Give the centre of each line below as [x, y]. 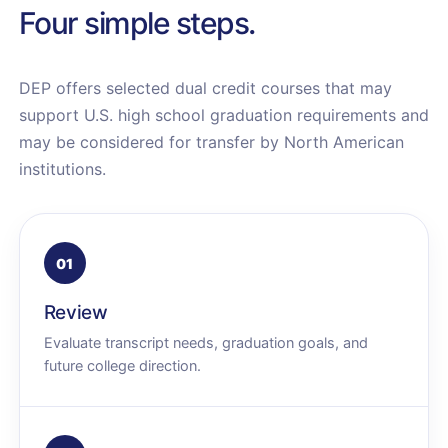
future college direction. [122, 366]
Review [75, 312]
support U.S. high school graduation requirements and [223, 115]
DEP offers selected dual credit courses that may [205, 88]
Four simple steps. [136, 23]
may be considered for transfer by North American [211, 142]
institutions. [62, 169]
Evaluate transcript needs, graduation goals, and [205, 343]
